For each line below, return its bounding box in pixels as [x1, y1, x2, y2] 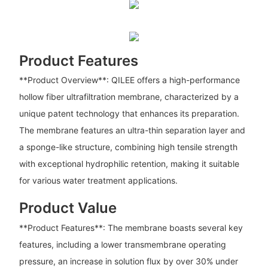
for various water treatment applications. [19, 175, 178, 186]
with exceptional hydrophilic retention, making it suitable [19, 159, 239, 169]
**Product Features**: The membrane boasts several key [19, 222, 243, 233]
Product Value [19, 199, 117, 217]
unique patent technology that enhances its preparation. [19, 108, 239, 119]
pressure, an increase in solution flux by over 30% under [19, 255, 238, 266]
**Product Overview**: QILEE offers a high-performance [19, 75, 240, 86]
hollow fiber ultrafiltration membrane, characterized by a [19, 92, 239, 102]
